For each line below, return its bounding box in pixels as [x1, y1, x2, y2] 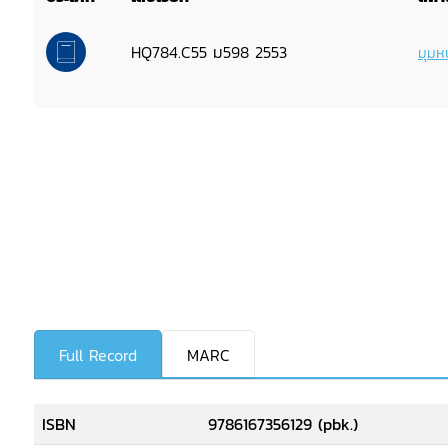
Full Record [59, 342, 137, 367]
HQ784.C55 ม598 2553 [131, 40, 287, 64]
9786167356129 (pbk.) [208, 412, 358, 436]
